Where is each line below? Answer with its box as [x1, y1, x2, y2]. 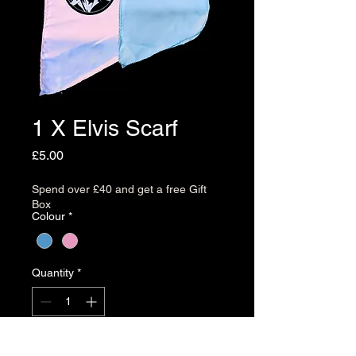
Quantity [32, 265, 74, 279]
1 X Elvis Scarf [32, 115, 178, 141]
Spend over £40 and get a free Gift [32, 183, 207, 196]
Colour [32, 210, 65, 223]
